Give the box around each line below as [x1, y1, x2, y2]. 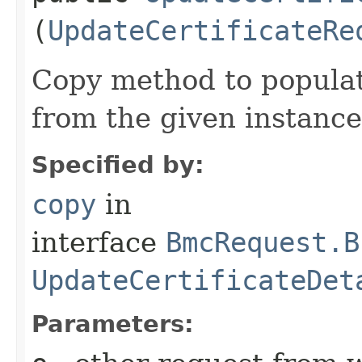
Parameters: [32, 309, 194, 338]
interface [32, 225, 166, 259]
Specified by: [32, 150, 204, 179]
